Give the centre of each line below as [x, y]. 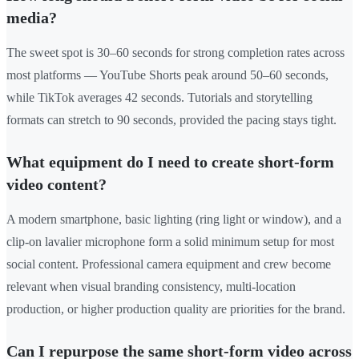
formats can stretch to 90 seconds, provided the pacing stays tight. [171, 120]
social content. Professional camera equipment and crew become [169, 264]
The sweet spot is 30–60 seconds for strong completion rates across [175, 53]
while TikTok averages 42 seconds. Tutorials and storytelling [159, 98]
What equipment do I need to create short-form [170, 162]
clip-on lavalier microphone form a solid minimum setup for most [170, 242]
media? [32, 18]
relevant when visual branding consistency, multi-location [151, 287]
